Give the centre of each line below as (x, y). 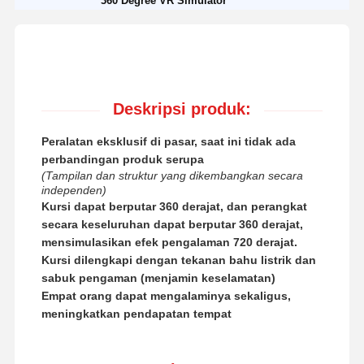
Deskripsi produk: (182, 108)
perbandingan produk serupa (122, 159)
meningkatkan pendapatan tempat (136, 313)
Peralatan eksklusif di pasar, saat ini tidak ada (168, 141)
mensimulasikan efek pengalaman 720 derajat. (169, 242)
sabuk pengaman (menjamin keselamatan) (158, 277)
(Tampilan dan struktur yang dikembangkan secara (172, 175)
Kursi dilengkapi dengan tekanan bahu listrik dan (178, 260)
